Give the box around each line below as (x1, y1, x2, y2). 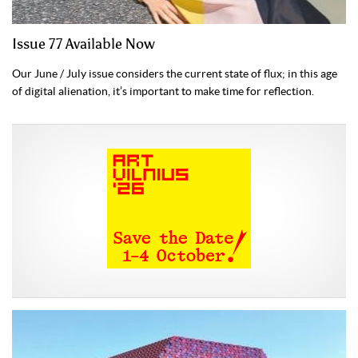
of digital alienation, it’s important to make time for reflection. (12, 85, 314, 98)
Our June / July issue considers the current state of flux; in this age (12, 67, 337, 81)
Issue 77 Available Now (12, 35, 155, 54)
